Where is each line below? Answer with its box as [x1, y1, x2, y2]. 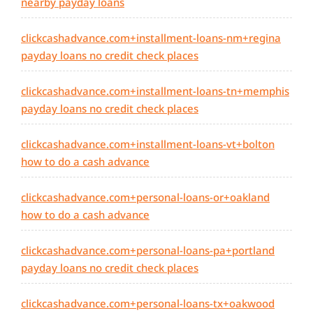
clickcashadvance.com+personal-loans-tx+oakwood [21, 296, 275, 311]
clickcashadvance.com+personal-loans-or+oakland [21, 190, 270, 205]
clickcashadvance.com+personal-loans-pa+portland [21, 243, 275, 258]
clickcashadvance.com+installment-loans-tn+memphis [21, 84, 289, 99]
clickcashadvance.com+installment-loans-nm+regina [21, 31, 281, 45]
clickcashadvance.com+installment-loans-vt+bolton [21, 137, 275, 152]
